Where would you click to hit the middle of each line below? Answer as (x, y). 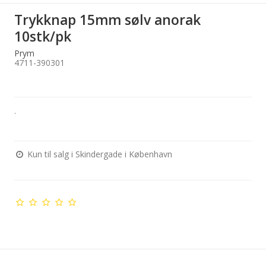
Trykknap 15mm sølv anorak (108, 20)
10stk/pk (43, 36)
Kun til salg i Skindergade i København (99, 154)
